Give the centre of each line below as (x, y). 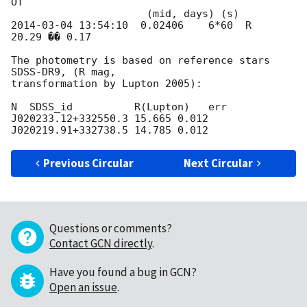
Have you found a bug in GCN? (123, 272)
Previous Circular (89, 163)
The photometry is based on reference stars (140, 61)
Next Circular (219, 163)
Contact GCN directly (101, 244)
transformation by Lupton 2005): (107, 84)
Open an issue (83, 287)
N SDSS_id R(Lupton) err (119, 107)
